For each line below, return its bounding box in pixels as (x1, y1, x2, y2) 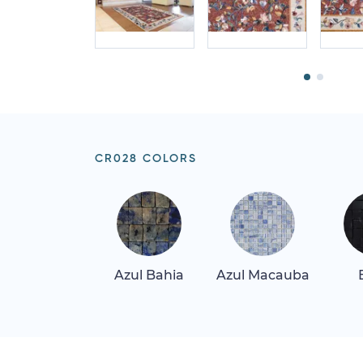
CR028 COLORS (95, 153, 197, 164)
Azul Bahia (114, 267, 184, 283)
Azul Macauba (216, 267, 310, 283)
